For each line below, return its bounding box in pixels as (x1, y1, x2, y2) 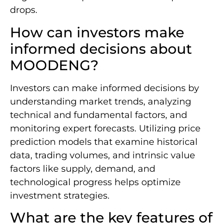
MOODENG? (10, 56, 99, 74)
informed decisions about (10, 40, 192, 57)
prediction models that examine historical (10, 136, 198, 147)
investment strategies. (10, 190, 110, 201)
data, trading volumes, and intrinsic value (10, 149, 195, 161)
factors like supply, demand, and (10, 163, 155, 174)
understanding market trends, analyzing (10, 96, 191, 107)
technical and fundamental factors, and (10, 109, 187, 120)
